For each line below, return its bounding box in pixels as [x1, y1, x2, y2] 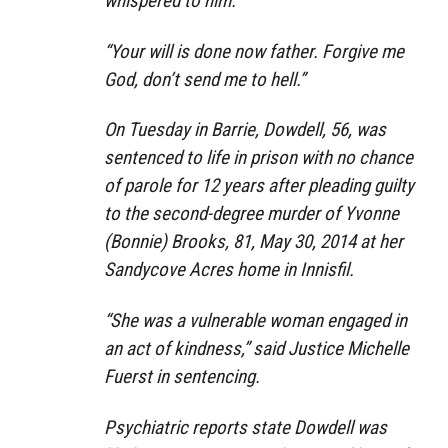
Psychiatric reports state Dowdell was [104, 415, 387, 439]
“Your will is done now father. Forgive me [104, 39, 404, 63]
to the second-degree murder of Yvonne [104, 202, 399, 226]
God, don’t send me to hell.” [104, 67, 305, 91]
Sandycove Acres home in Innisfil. [104, 258, 354, 282]
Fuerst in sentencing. [104, 365, 260, 389]
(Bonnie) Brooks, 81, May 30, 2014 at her [104, 230, 403, 254]
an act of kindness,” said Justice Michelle [104, 337, 409, 361]
